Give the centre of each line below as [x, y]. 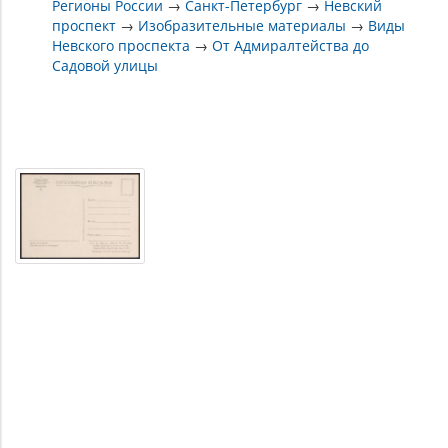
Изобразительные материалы [242, 25]
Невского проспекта [121, 45]
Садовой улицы [105, 65]
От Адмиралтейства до [291, 45]
